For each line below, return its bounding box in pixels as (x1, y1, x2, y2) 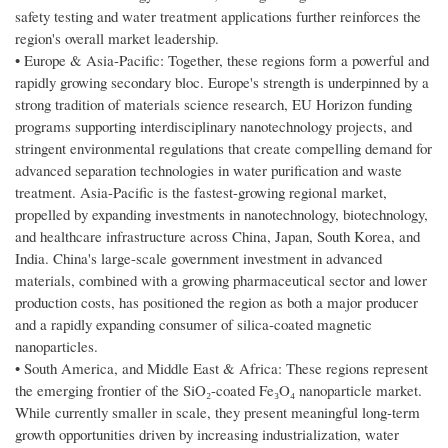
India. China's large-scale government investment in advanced (15, 248, 382, 269)
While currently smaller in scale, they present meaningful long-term (15, 402, 420, 423)
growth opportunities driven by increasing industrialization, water (15, 424, 399, 445)
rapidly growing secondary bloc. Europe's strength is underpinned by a (15, 72, 429, 93)
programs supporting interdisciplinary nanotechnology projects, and (15, 116, 412, 137)
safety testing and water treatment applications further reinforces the (15, 6, 421, 27)
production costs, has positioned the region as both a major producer (15, 292, 418, 313)
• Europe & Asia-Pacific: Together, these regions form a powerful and (15, 50, 429, 71)
